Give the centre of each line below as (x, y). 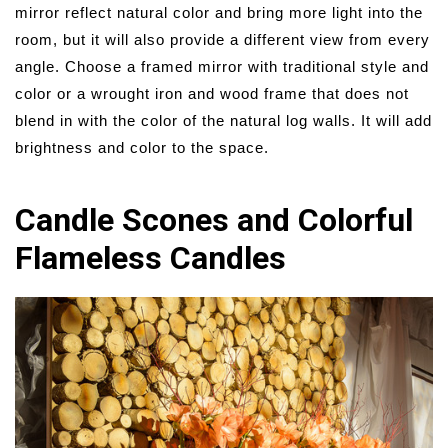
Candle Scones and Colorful (214, 219)
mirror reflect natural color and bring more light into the (219, 12)
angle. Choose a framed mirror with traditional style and (222, 66)
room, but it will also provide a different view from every (222, 39)
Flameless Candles (150, 257)
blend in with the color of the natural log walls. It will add (223, 120)
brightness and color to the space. (142, 147)
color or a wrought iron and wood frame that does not (212, 93)
